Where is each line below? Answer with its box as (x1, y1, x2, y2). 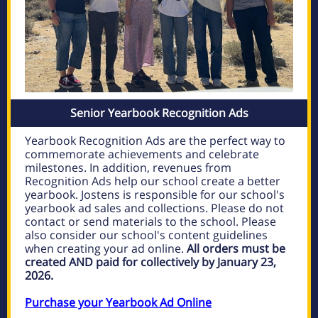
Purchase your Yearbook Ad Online (25, 295, 212, 310)
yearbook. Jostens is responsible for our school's (25, 187, 285, 202)
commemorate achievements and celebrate (25, 146, 259, 162)
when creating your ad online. (25, 241, 187, 256)
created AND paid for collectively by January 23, (25, 254, 276, 270)
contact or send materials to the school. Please (25, 214, 276, 229)
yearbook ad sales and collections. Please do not (25, 200, 284, 216)
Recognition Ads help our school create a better (25, 173, 280, 189)
